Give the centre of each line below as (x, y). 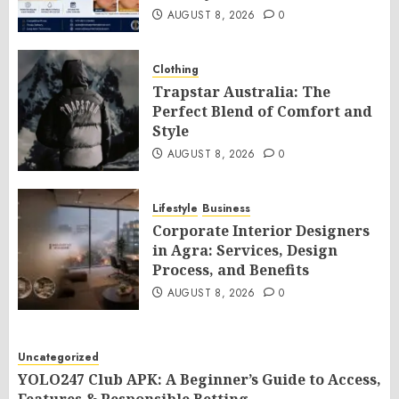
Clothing (175, 69)
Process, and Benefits (231, 270)
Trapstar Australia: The (241, 92)
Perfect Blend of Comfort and (262, 111)
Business (226, 208)
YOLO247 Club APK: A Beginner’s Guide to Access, (199, 379)
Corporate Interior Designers (261, 231)
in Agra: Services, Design (245, 250)
